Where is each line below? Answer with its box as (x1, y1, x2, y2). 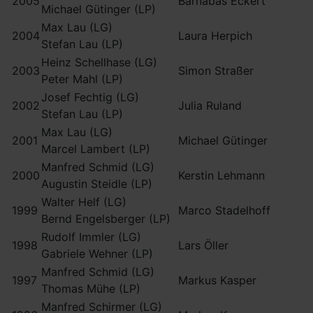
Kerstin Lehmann (178, 168, 265, 182)
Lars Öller (178, 238, 228, 252)
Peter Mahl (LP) (41, 72, 123, 86)
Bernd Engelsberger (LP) (41, 212, 170, 226)
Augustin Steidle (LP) (41, 177, 152, 191)
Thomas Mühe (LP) (41, 282, 140, 296)
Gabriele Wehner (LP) (41, 247, 153, 261)
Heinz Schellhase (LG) (41, 55, 157, 69)
